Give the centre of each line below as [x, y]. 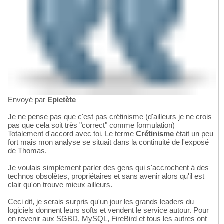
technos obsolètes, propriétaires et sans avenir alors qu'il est [106, 176]
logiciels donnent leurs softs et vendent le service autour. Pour [108, 210]
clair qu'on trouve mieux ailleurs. [60, 185]
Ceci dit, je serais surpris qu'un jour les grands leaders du [101, 202]
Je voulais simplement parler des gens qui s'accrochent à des [108, 168]
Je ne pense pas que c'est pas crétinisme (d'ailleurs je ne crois [110, 117]
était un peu [195, 134]
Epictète [62, 100]
